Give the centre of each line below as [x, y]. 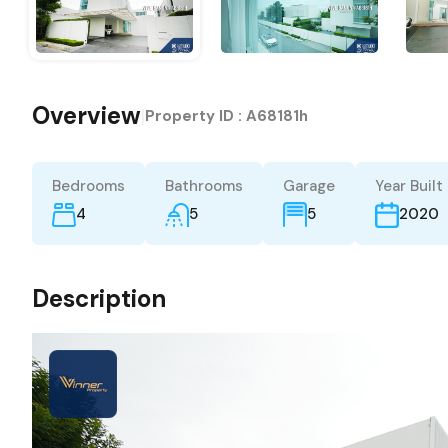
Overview [86, 115]
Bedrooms [88, 185]
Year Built [409, 185]
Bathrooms [204, 185]
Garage [309, 185]
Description [99, 298]
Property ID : [195, 115]
